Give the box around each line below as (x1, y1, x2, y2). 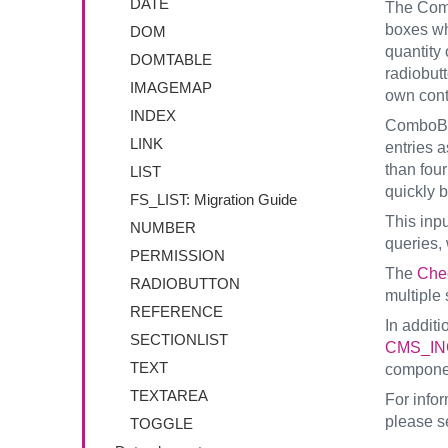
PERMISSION (130, 247, 225, 264)
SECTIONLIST (130, 331, 228, 348)
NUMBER (130, 219, 196, 236)
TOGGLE (130, 415, 193, 432)
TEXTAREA (130, 387, 208, 404)
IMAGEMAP (130, 79, 212, 96)
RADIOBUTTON (130, 275, 240, 292)
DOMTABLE (130, 51, 212, 68)
